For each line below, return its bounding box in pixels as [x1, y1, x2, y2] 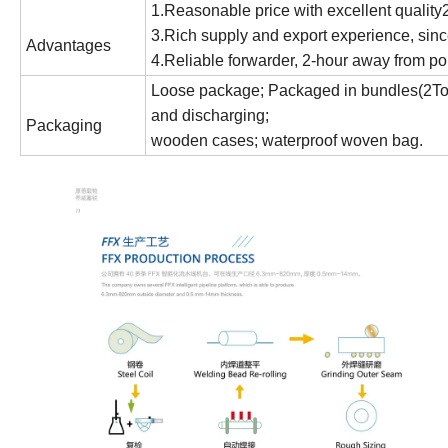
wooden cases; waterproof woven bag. [151, 131, 423, 149]
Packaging [26, 116, 102, 134]
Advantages [26, 36, 111, 54]
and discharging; [151, 106, 269, 124]
